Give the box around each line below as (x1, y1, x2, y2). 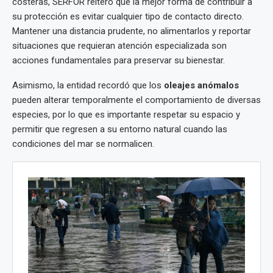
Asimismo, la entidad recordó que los (12, 80, 164, 91)
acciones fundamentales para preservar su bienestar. (12, 55, 225, 66)
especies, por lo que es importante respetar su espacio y (12, 109, 240, 121)
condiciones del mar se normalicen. (12, 138, 154, 150)
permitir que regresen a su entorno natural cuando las (12, 124, 227, 135)
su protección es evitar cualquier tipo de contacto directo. (12, 11, 244, 23)
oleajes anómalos (164, 80, 239, 91)
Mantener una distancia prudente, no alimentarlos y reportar (12, 26, 251, 37)
